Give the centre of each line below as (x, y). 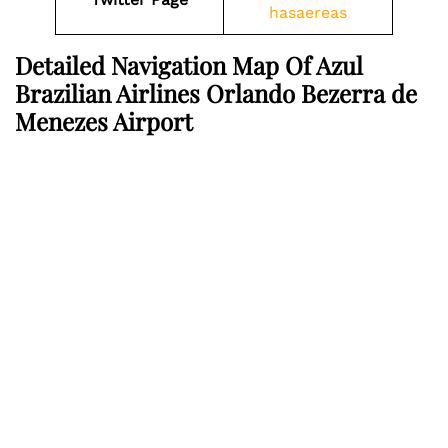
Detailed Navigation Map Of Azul (189, 65)
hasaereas (308, 12)
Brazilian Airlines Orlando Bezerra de (216, 93)
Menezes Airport (104, 121)
